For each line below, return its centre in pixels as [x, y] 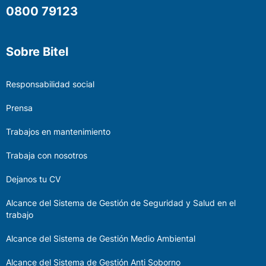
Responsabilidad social [50, 84]
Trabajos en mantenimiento [58, 132]
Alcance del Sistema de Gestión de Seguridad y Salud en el [121, 203]
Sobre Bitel [37, 52]
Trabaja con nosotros [47, 156]
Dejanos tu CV [33, 179]
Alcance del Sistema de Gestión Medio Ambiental [101, 239]
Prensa [19, 108]
